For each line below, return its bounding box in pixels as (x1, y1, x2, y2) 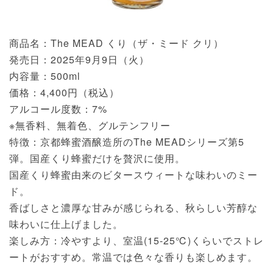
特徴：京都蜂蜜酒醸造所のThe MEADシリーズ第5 (9, 135, 244, 149)
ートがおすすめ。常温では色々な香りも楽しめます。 (9, 250, 258, 264)
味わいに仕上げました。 (9, 217, 123, 232)
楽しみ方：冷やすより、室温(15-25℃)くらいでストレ (9, 233, 264, 248)
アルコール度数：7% (9, 102, 107, 116)
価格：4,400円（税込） (9, 85, 119, 100)
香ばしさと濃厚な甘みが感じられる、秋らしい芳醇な (9, 200, 258, 215)
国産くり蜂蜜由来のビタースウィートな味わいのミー (9, 168, 258, 182)
